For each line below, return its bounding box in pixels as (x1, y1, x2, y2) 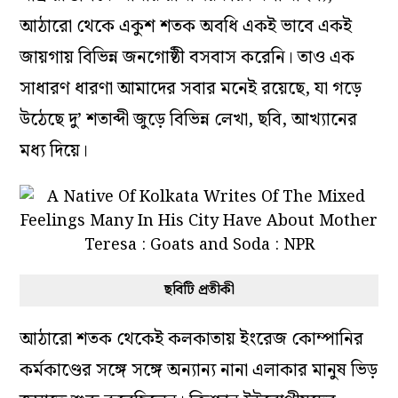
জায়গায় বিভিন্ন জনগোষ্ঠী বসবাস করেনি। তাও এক (20, 44, 355, 73)
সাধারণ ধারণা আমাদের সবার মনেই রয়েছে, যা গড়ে (20, 75, 362, 104)
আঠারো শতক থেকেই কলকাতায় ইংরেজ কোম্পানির (20, 325, 364, 354)
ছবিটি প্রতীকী (163, 279, 235, 302)
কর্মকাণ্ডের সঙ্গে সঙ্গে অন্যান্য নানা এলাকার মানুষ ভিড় (20, 356, 378, 386)
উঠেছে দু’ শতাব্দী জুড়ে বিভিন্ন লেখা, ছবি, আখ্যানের (20, 106, 358, 135)
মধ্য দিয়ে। (20, 137, 89, 166)
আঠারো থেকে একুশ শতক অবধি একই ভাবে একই (20, 12, 353, 42)
